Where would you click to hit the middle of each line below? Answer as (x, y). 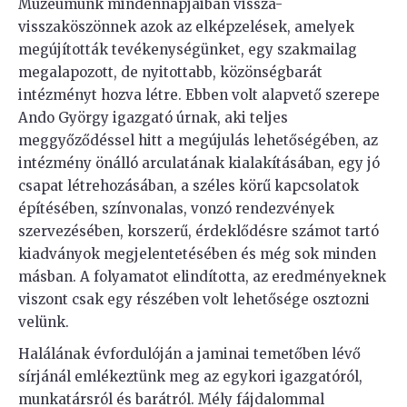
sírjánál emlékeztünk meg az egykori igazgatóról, (190, 377)
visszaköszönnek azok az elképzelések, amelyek (186, 27)
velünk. (44, 322)
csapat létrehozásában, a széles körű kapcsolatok (189, 186)
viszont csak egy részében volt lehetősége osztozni (194, 299)
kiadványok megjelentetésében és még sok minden (197, 254)
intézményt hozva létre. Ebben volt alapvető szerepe (199, 95)
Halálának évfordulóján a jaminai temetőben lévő (189, 354)
